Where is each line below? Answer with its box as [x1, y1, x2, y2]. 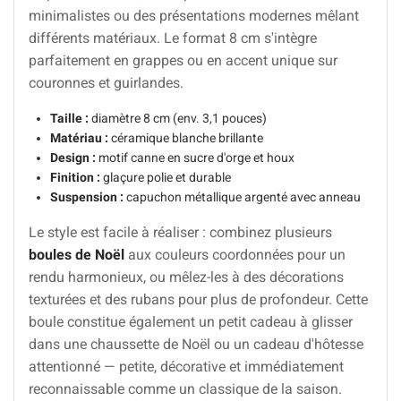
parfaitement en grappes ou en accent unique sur [29, 51, 337, 69]
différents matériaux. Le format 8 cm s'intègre [29, 29, 317, 47]
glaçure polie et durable [100, 169, 231, 184]
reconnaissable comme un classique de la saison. [29, 380, 342, 397]
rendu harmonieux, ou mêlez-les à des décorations [29, 268, 344, 286]
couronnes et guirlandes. [29, 73, 183, 91]
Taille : [50, 110, 89, 125]
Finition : [50, 169, 100, 184]
